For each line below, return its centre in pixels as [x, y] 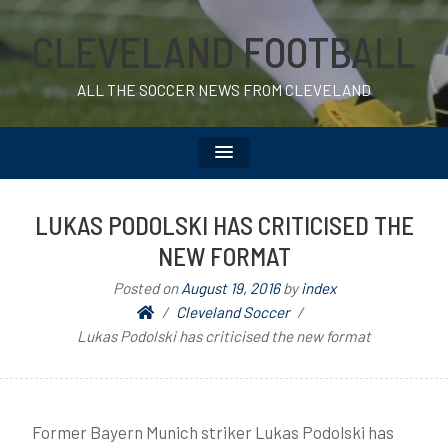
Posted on [146, 288]
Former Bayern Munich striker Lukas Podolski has [213, 432]
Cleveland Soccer [232, 312]
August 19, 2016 [230, 288]
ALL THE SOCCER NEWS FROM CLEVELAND [224, 90]
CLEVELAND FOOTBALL [224, 51]
